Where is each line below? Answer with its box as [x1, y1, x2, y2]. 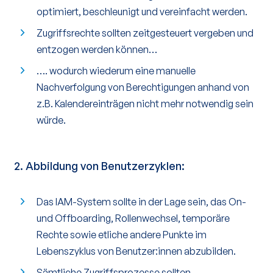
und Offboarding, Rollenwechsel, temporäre [37, 212, 230, 224]
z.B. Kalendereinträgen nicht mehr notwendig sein [37, 97, 253, 110]
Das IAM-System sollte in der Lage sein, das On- [37, 196, 246, 208]
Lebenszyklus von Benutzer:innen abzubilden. [37, 245, 236, 257]
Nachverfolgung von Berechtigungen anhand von [37, 81, 249, 93]
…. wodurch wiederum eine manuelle [37, 65, 196, 77]
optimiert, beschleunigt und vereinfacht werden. [37, 5, 247, 18]
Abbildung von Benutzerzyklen [26, 159, 182, 172]
